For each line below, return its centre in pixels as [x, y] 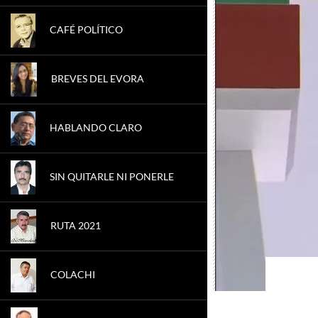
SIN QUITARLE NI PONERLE [112, 176]
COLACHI [73, 274]
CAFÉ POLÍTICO [86, 29]
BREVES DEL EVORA [97, 78]
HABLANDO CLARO [96, 127]
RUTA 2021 [76, 225]
